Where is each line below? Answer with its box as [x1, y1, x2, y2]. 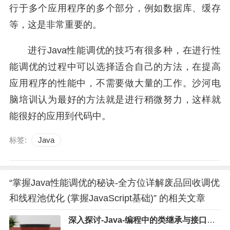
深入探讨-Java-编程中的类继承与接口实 [68, 216, 215, 225]
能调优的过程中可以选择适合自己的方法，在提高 [9, 62, 221, 72]
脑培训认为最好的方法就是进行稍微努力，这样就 [9, 94, 221, 105]
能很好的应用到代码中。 [9, 111, 111, 122]
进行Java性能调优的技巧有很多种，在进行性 [28, 45, 221, 56]
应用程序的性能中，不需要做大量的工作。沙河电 [9, 78, 221, 89]
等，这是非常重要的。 [9, 20, 102, 30]
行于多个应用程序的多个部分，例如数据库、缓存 [9, 3, 221, 14]
